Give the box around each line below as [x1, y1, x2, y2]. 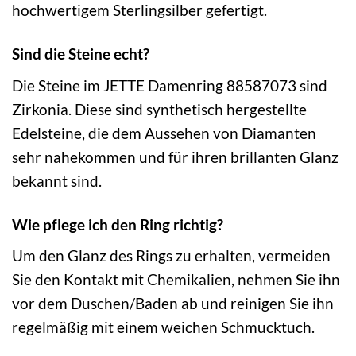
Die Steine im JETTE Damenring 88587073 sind [12, 75, 327, 95]
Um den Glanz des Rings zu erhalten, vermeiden [12, 246, 331, 265]
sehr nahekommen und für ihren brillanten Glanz [12, 147, 339, 166]
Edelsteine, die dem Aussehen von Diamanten [12, 123, 316, 142]
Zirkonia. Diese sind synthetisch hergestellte [12, 99, 307, 118]
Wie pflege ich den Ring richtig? [12, 215, 223, 234]
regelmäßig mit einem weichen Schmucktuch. [12, 318, 315, 337]
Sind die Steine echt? [12, 44, 149, 64]
